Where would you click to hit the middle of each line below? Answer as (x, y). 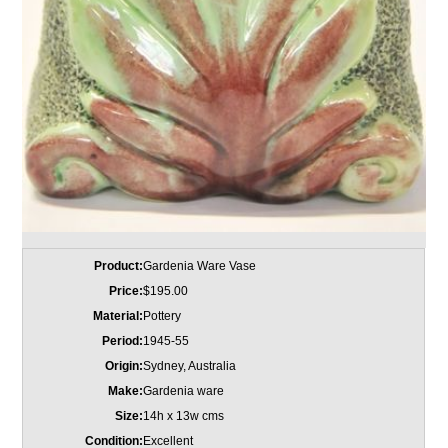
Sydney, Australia (190, 366)
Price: (126, 291)
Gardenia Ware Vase (200, 266)
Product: (119, 266)
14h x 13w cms (184, 416)
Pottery (162, 316)
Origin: (124, 366)
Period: (123, 341)
